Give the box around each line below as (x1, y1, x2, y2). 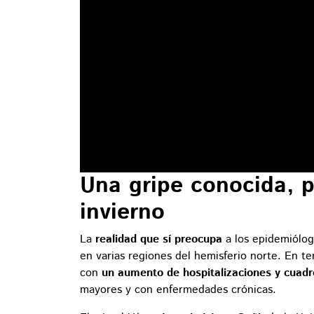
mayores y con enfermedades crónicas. (80, 281, 276, 298)
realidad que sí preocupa (95, 231, 222, 247)
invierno (80, 196, 165, 228)
